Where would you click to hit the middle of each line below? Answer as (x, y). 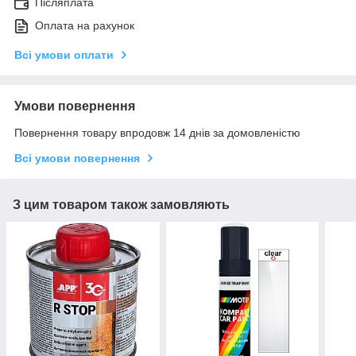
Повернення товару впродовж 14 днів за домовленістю (157, 132)
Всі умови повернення (77, 158)
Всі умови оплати (64, 54)
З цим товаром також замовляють (121, 204)
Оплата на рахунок (85, 25)
